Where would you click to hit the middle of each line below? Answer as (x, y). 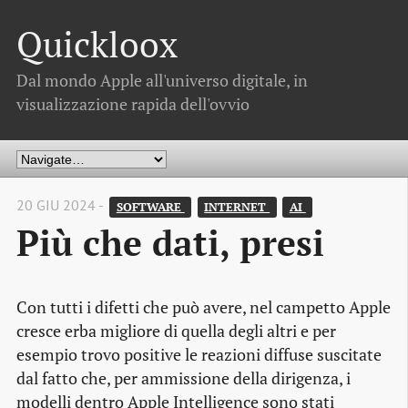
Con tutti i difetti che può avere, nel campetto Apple (204, 308)
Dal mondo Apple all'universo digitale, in (162, 80)
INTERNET (237, 207)
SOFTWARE (150, 207)
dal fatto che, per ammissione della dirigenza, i (184, 379)
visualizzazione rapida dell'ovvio (133, 104)
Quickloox (97, 45)
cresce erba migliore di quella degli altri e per (176, 331)
